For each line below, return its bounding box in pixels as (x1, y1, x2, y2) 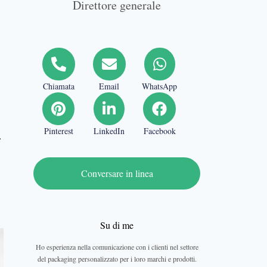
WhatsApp (142, 80, 178, 92)
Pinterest (44, 125, 73, 136)
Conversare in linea (80, 167, 153, 179)
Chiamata (42, 80, 74, 92)
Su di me (100, 219, 133, 231)
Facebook (143, 125, 176, 136)
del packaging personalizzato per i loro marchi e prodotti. (37, 254, 197, 263)
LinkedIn (94, 125, 125, 136)
